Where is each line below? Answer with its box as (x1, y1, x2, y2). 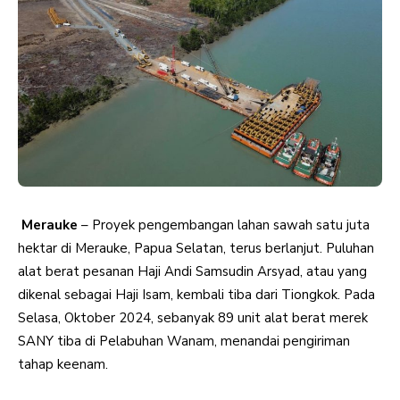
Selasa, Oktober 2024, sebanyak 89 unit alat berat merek (18, 308, 368, 327)
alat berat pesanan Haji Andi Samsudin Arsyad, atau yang (18, 262, 367, 280)
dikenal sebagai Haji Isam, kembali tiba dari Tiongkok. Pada (18, 285, 375, 304)
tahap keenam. (18, 354, 108, 373)
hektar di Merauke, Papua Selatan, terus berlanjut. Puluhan (18, 238, 374, 257)
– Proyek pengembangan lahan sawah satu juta (81, 215, 370, 234)
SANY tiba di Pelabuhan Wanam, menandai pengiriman (18, 331, 350, 350)
